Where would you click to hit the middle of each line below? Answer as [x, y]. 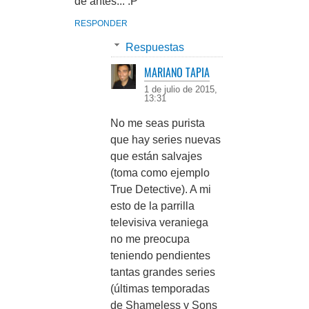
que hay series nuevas [166, 140]
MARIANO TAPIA [177, 73]
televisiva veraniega [159, 223]
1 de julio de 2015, [181, 90]
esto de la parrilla [152, 206]
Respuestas [154, 47]
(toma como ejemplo [160, 173]
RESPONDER [101, 23]
